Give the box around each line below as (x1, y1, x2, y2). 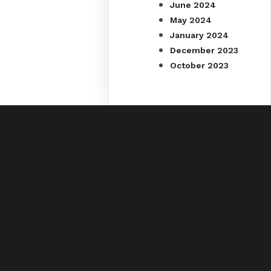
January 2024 (170, 30, 229, 40)
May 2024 (170, 15, 212, 25)
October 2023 (170, 60, 229, 70)
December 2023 (170, 45, 239, 55)
